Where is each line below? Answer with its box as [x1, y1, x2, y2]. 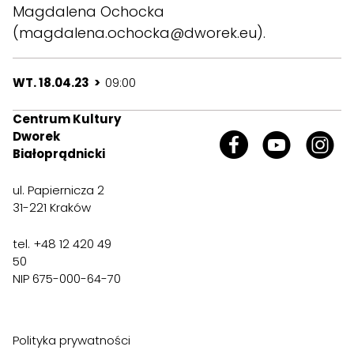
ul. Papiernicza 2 [13, 182, 104, 199]
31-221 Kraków [13, 199, 91, 217]
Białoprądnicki [13, 145, 105, 163]
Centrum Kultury [13, 111, 121, 128]
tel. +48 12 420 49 [13, 235, 111, 253]
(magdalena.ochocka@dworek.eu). [13, 23, 265, 43]
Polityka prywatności [13, 332, 130, 349]
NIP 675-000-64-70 [13, 270, 121, 288]
